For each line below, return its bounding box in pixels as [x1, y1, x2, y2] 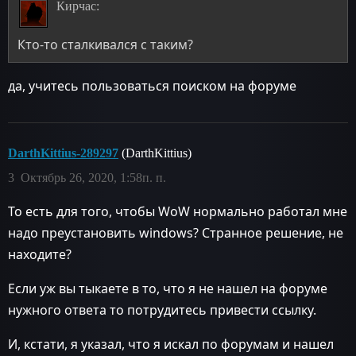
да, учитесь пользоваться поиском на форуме [8, 76, 296, 95]
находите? [8, 245, 72, 263]
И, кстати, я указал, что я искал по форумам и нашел [8, 335, 334, 353]
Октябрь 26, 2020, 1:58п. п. [21, 170, 166, 184]
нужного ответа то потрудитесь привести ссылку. [8, 300, 316, 319]
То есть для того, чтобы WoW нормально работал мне [8, 202, 347, 220]
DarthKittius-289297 [8, 145, 118, 160]
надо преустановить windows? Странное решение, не [8, 223, 343, 242]
